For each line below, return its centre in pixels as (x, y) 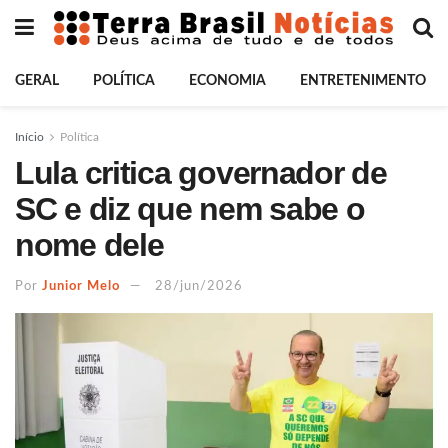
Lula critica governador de (201, 173)
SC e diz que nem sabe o (190, 209)
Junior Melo (81, 286)
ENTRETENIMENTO (363, 81)
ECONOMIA (227, 81)
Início (29, 137)
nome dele (89, 245)
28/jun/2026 (199, 286)
